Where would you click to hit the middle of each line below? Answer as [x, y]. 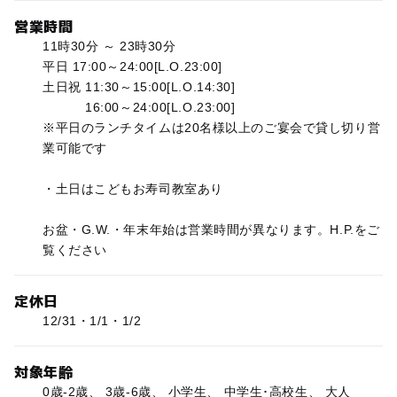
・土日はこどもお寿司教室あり [132, 189]
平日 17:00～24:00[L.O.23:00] [132, 67]
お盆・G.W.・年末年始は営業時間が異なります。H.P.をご [211, 230]
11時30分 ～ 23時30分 [109, 47]
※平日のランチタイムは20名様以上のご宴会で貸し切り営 [211, 128]
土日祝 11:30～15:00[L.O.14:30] [139, 87]
